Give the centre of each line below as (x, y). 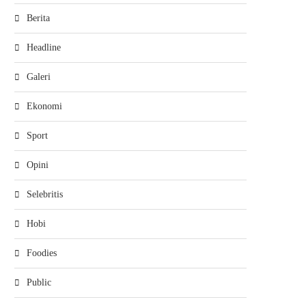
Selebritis (45, 194)
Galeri (39, 77)
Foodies (42, 253)
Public (39, 282)
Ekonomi (44, 106)
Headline (44, 47)
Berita (38, 18)
